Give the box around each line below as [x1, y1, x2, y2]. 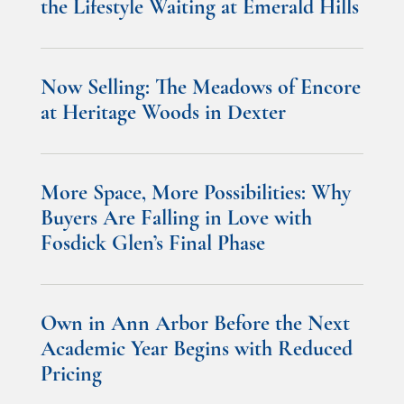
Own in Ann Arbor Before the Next [41, 314, 350, 336]
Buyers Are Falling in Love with [41, 208, 312, 231]
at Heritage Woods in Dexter [41, 103, 286, 125]
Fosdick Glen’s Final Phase [41, 234, 265, 256]
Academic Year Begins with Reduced [41, 339, 353, 362]
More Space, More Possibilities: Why [41, 183, 351, 206]
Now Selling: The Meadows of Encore [41, 78, 361, 100]
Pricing [41, 364, 102, 387]
